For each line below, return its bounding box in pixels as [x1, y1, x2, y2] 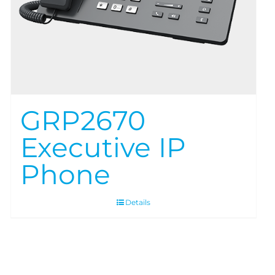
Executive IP [20, 131, 186, 165]
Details [125, 198, 150, 207]
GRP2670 [20, 104, 145, 137]
